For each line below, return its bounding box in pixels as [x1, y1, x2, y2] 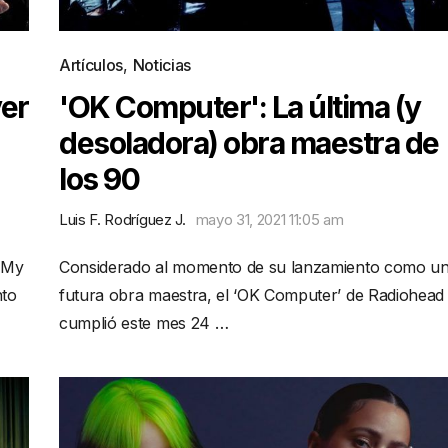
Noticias [132, 55, 191, 75]
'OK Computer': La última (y [59, 89, 421, 125]
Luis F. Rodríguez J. [59, 210, 186, 229]
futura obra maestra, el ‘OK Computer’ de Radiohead [59, 285, 444, 305]
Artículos [59, 55, 124, 75]
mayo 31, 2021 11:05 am [195, 210, 344, 229]
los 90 [59, 161, 139, 197]
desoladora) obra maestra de [59, 125, 439, 161]
